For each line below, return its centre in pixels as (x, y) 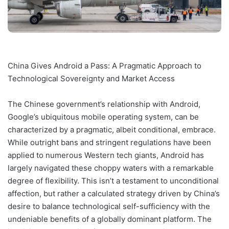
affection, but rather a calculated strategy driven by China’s (114, 193)
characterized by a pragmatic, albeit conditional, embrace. (112, 129)
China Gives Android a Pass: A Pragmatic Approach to (105, 65)
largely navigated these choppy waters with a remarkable (111, 168)
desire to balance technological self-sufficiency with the (109, 206)
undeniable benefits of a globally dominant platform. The (110, 219)
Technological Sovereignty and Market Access (91, 78)
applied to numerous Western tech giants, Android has (106, 155)
